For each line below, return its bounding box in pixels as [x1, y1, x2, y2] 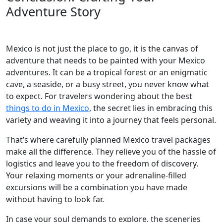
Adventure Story [6, 3, 101, 20]
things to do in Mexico [6, 103, 89, 113]
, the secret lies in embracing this [89, 103, 213, 113]
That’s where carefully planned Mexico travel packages [6, 134, 211, 145]
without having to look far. [6, 194, 104, 205]
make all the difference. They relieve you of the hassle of [6, 146, 216, 157]
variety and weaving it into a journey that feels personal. [6, 114, 216, 125]
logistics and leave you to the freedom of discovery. [6, 158, 198, 169]
